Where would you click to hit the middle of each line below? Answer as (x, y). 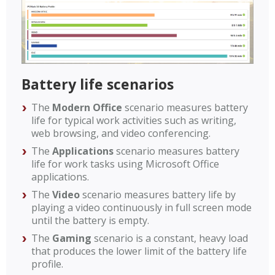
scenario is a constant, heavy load (170, 238)
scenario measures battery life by (158, 194)
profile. (47, 264)
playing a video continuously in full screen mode (141, 207)
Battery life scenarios (98, 84)
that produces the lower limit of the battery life (139, 251)
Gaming (72, 238)
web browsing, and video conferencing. (121, 133)
